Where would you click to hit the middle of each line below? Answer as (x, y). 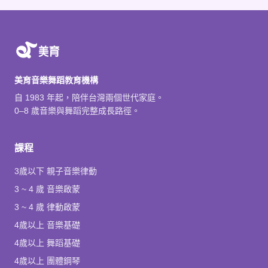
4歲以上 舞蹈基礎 (47, 243)
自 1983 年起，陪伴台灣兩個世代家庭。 (89, 97)
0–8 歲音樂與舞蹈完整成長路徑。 (77, 110)
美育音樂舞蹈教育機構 (56, 80)
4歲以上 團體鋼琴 (47, 261)
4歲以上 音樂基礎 (47, 225)
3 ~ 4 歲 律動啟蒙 (47, 207)
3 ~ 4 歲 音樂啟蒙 (47, 189)
